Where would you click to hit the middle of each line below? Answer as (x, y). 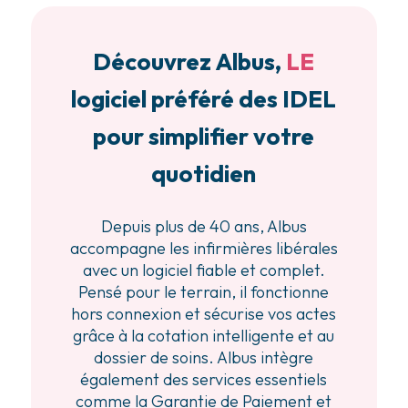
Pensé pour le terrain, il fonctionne (204, 292)
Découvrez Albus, (190, 62)
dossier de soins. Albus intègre (204, 358)
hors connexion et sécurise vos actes (204, 314)
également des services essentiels (204, 380)
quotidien (204, 174)
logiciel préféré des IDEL (204, 99)
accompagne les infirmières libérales (204, 249)
